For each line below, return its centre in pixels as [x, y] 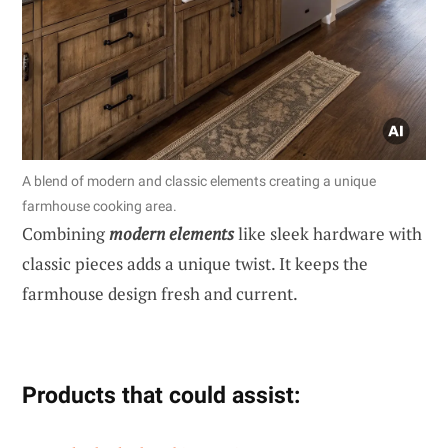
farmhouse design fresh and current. [160, 294]
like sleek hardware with [328, 234]
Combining [65, 234]
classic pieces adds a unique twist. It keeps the [195, 264]
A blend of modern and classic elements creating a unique [199, 181]
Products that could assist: [161, 395]
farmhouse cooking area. [99, 206]
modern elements [171, 234]
